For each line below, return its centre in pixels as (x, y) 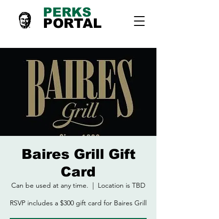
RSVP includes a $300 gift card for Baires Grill (78, 203)
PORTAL (72, 23)
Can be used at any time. (50, 185)
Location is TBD (121, 185)
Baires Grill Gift (78, 154)
